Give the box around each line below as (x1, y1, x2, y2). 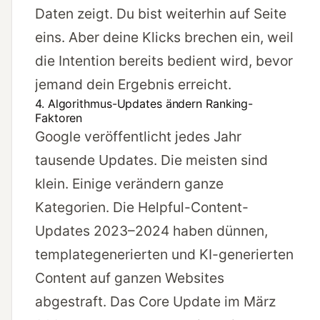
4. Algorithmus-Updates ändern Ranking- (35, 96, 254, 111)
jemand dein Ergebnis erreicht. (35, 76, 231, 94)
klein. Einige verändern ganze (35, 175, 224, 193)
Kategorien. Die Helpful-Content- (35, 199, 249, 216)
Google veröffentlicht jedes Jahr (35, 128, 241, 146)
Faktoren (35, 111, 83, 126)
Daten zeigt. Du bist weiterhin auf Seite (35, 5, 286, 23)
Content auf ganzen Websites (35, 269, 224, 287)
